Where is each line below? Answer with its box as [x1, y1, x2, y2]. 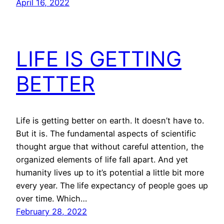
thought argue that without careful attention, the [16, 141, 203, 152]
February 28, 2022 [16, 206, 87, 217]
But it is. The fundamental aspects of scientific [16, 128, 196, 139]
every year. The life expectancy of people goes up [16, 180, 208, 191]
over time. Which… [16, 193, 87, 204]
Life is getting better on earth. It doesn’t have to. [16, 115, 204, 126]
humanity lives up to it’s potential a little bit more [16, 167, 204, 178]
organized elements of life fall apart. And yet [16, 154, 188, 165]
